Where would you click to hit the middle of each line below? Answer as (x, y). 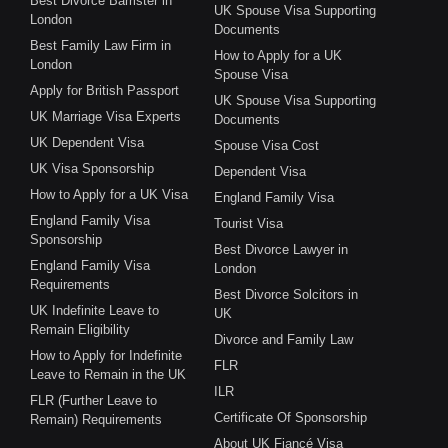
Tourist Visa (248, 223)
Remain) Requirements (96, 419)
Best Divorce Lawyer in (280, 249)
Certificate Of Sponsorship (290, 417)
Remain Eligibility (80, 329)
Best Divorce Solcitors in (285, 294)
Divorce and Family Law (283, 339)
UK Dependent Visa (87, 142)
